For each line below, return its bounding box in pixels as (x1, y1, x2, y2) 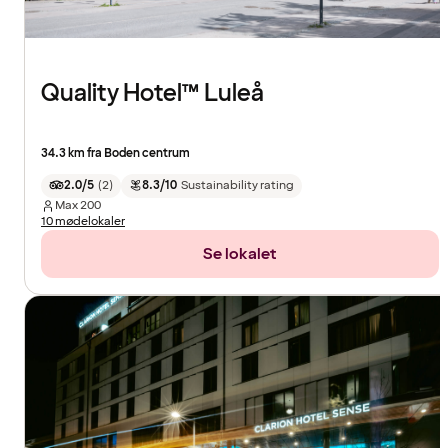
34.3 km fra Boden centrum (41, 144, 190, 162)
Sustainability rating (180, 176, 294, 194)
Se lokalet (203, 242, 277, 265)
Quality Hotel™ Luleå (41, 76, 264, 110)
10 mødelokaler (41, 212, 125, 230)
